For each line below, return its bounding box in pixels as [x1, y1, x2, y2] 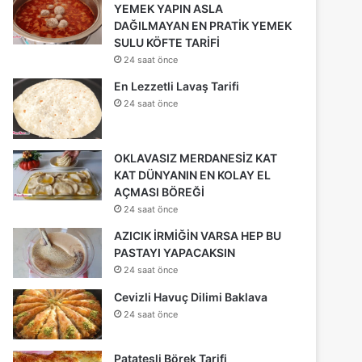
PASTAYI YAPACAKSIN [114, 245, 236, 259]
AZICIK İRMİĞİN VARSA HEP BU [114, 228, 282, 242]
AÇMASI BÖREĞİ [114, 184, 205, 199]
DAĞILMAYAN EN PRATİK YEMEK [114, 18, 293, 32]
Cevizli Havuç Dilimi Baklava [114, 289, 268, 304]
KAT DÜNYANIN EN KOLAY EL [114, 167, 271, 182]
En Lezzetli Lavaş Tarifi [114, 78, 240, 93]
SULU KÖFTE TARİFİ [114, 35, 221, 49]
